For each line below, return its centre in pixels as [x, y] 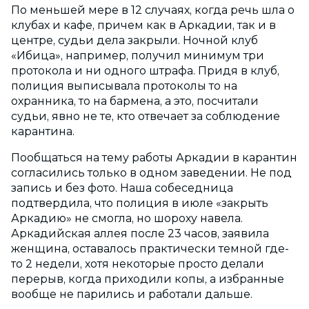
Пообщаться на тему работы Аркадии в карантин [154, 157]
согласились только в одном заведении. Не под [151, 172]
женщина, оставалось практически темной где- [150, 248]
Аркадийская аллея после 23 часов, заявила [140, 233]
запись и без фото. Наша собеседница [122, 188]
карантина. [43, 131]
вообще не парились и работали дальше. [136, 294]
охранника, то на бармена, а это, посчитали [135, 101]
